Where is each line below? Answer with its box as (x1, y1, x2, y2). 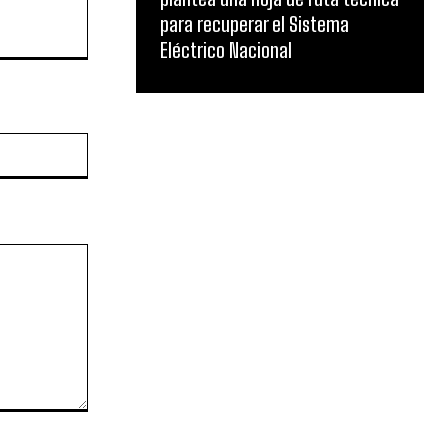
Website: (86, 134, 143, 152)
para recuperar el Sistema (160, 12, 349, 36)
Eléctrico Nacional (160, 38, 292, 62)
